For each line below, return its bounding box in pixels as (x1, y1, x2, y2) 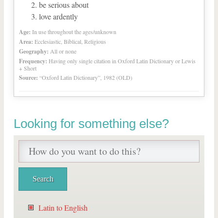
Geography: (19, 47, 49, 55)
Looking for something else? (14, 116, 169, 131)
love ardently (39, 11, 78, 21)
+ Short (19, 64, 36, 72)
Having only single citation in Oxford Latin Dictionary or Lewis (49, 57, 196, 65)
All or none (50, 47, 76, 55)
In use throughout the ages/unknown (32, 28, 116, 36)
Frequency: (19, 57, 47, 65)
